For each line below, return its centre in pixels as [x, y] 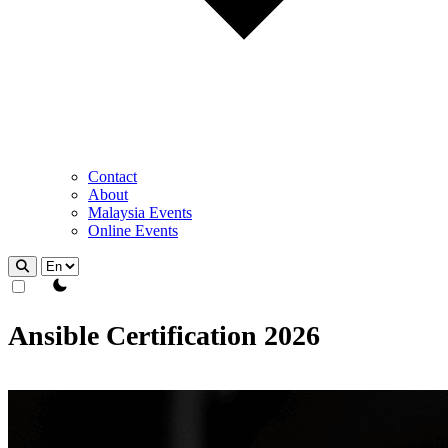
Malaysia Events [140, 212]
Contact [112, 176]
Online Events [133, 230]
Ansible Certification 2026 [164, 336]
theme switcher [78, 284]
